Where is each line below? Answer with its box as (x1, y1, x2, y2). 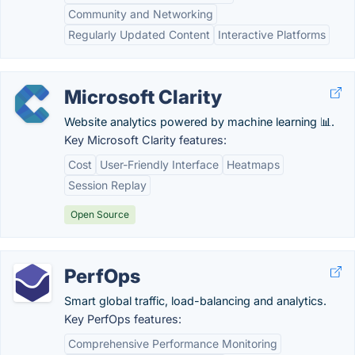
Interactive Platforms (218, 28, 326, 41)
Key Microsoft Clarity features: (64, 133, 227, 147)
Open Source (71, 208, 129, 220)
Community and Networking (68, 7, 213, 21)
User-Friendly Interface (100, 158, 219, 171)
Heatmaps (227, 158, 280, 171)
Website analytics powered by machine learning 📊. (64, 115, 334, 128)
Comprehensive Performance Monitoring (68, 337, 277, 350)
